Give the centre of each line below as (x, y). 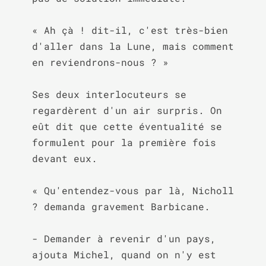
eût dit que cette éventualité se (127, 126)
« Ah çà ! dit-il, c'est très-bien (130, 30)
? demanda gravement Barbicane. (121, 206)
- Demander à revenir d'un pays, (124, 238)
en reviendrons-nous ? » (100, 62)
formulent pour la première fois (124, 142)
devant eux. (64, 158)
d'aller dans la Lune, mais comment (133, 46)
